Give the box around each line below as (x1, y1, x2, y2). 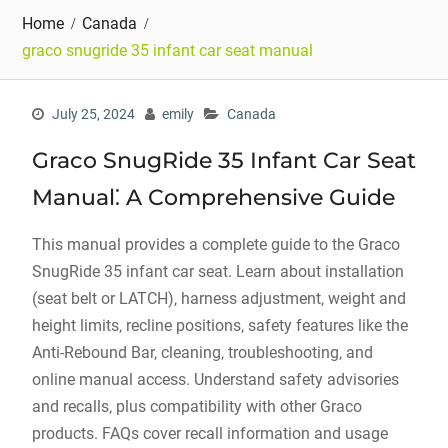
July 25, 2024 (51, 106, 135, 122)
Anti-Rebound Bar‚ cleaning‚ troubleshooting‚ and (31, 343, 373, 362)
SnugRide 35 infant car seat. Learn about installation (31, 262, 404, 281)
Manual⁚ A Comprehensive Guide (31, 184, 395, 211)
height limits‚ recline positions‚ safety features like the (31, 316, 408, 335)
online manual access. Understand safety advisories (31, 370, 399, 389)
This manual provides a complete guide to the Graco (31, 235, 400, 254)
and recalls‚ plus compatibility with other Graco (31, 397, 362, 416)
